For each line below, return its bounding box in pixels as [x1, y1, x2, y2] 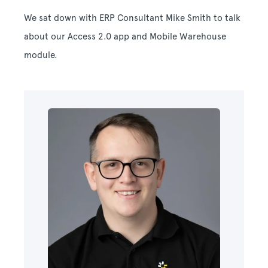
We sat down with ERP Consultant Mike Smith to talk [24, 13, 240, 23]
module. [24, 50, 60, 60]
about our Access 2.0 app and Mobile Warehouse [24, 31, 226, 42]
